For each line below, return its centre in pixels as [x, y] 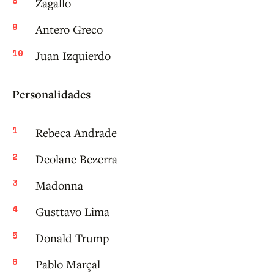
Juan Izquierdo [73, 56]
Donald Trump [72, 238]
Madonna [59, 185]
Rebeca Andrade [76, 133]
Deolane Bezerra [76, 159]
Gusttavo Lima [72, 212]
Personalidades [51, 94]
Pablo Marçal [68, 264]
